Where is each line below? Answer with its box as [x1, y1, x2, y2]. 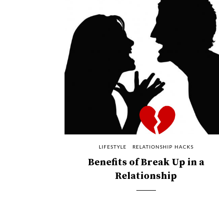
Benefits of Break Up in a [88, 156, 204, 169]
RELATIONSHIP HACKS [132, 144, 194, 150]
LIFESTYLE [98, 144, 127, 150]
